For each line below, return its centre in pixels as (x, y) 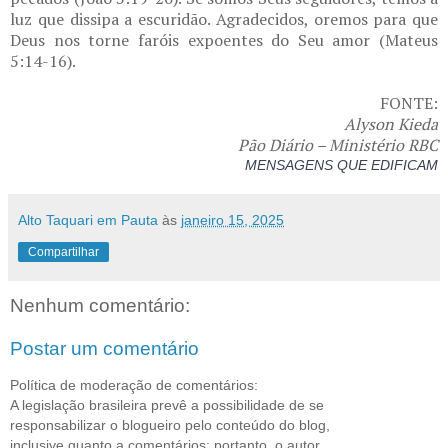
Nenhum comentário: (100, 305)
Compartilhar (63, 251)
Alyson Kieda (391, 123)
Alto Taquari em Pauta (88, 219)
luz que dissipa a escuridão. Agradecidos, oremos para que (224, 18)
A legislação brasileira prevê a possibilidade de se (167, 404)
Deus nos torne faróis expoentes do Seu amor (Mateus (224, 39)
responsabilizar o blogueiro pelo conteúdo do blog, (170, 424)
